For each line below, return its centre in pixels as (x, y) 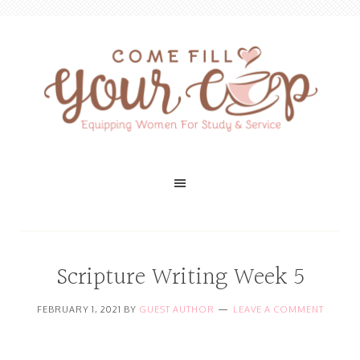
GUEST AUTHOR (176, 309)
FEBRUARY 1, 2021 (79, 309)
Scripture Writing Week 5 (180, 278)
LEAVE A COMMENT (278, 309)
